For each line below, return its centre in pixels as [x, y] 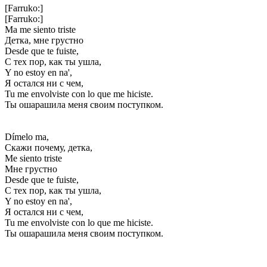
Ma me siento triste [40, 29]
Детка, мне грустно [44, 40]
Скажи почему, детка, [49, 147]
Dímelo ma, [27, 136]
